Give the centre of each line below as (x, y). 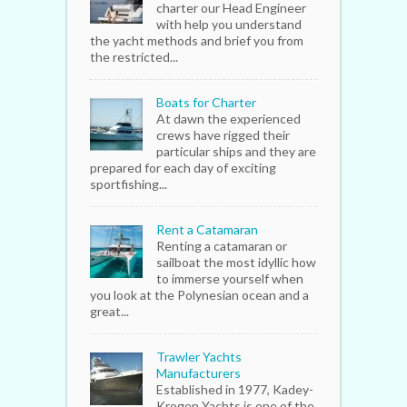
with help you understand (229, 25)
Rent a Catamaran (207, 230)
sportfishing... (129, 184)
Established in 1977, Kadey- (235, 390)
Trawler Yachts (199, 357)
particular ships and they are (236, 152)
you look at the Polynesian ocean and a (199, 295)
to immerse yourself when (230, 279)
